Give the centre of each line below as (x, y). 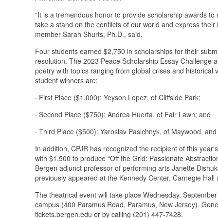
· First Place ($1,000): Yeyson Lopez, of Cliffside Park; (118, 97)
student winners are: (66, 80)
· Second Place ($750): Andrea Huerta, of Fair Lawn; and (123, 114)
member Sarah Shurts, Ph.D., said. (89, 34)
